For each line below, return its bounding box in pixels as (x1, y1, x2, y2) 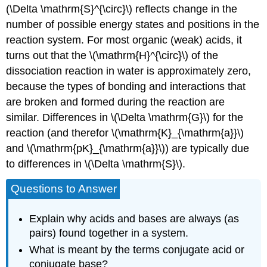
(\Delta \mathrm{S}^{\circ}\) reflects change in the (6, 2, 238, 15)
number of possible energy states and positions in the (6, 18, 260, 30)
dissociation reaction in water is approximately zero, (6, 64, 252, 77)
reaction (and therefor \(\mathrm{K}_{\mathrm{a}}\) (6, 126, 244, 139)
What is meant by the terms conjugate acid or (29, 244, 245, 256)
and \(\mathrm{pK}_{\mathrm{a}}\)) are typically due (6, 142, 250, 154)
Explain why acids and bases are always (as (29, 213, 240, 225)
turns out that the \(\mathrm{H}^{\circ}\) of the (6, 49, 219, 61)
